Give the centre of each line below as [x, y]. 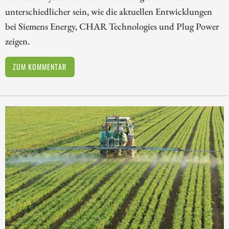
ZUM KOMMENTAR [40, 66]
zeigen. [17, 41]
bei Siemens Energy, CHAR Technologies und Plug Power [112, 26]
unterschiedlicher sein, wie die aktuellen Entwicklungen [109, 11]
